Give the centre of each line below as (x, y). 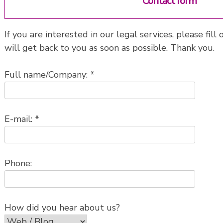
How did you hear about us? (62, 208)
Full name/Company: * (50, 75)
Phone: (18, 164)
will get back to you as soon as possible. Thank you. (110, 48)
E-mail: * (22, 119)
